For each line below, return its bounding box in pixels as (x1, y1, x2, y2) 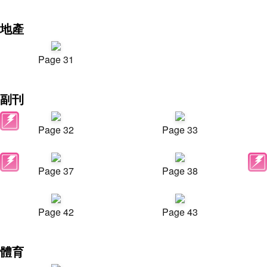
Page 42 (38, 205, 74, 219)
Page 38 (162, 164, 198, 178)
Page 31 (38, 52, 74, 66)
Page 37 (38, 164, 74, 178)
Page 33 (162, 123, 198, 136)
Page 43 (162, 205, 198, 219)
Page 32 (38, 123, 74, 136)
